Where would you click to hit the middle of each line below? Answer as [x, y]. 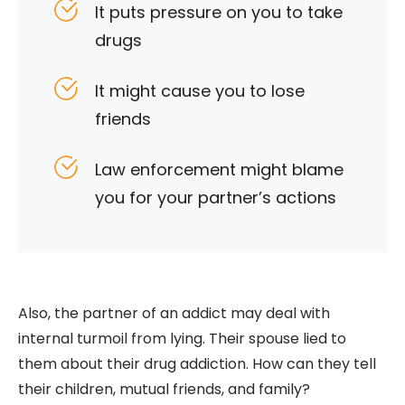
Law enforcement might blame [219, 170]
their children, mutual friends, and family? [164, 390]
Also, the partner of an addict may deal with [174, 314]
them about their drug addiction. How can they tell [197, 364]
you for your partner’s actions [216, 198]
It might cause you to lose [200, 91]
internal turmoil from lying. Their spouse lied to [182, 339]
